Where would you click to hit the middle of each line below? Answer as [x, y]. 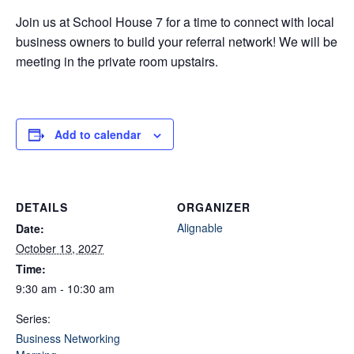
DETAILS [42, 207]
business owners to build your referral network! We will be [177, 41]
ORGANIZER [214, 207]
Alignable [200, 227]
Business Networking [68, 338]
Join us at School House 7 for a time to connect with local [175, 21]
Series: [33, 318]
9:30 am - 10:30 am [65, 288]
